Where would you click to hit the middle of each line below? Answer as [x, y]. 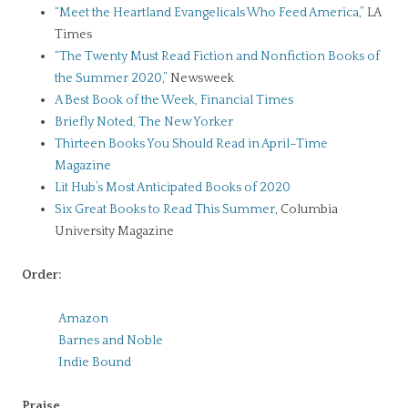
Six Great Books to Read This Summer [165, 209]
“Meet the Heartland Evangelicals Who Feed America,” [209, 13]
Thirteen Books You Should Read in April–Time [191, 144]
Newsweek [201, 78]
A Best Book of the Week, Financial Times [174, 100]
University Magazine [114, 231]
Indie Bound [95, 362]
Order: [42, 275]
